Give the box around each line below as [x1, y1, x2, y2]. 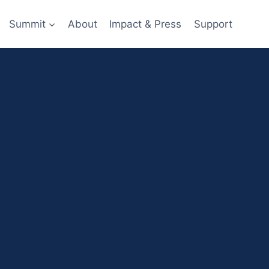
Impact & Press [109, 17, 182, 30]
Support [193, 17, 232, 30]
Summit [8, 17, 46, 30]
